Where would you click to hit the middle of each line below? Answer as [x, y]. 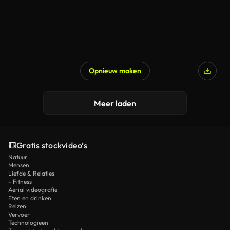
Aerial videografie [33, 190]
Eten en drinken [30, 198]
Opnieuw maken [115, 71]
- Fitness [20, 181]
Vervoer [19, 214]
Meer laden [115, 103]
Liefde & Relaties [31, 173]
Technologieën [28, 223]
